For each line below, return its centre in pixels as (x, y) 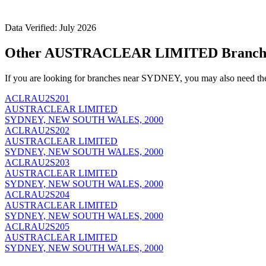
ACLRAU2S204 (37, 194)
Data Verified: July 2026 (50, 27)
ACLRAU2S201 (37, 98)
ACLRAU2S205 (37, 226)
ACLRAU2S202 (37, 130)
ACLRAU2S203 (37, 162)
